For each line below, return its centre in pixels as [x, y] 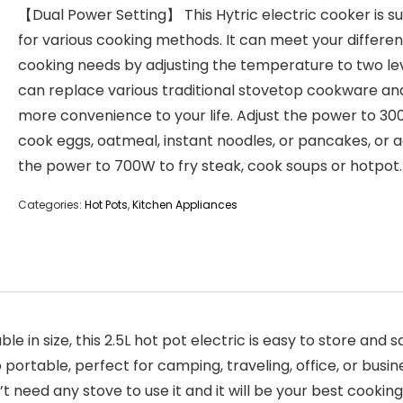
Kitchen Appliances [185, 205]
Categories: [51, 205]
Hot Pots [106, 205]
